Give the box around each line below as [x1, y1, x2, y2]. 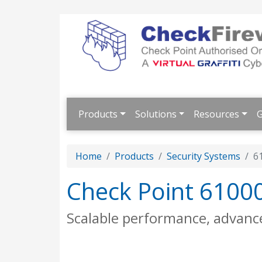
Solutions [135, 108, 177, 120]
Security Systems [167, 150, 240, 163]
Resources [194, 108, 240, 120]
